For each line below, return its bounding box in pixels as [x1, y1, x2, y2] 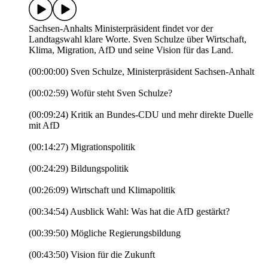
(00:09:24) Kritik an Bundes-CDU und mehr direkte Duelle [29, 109, 253, 120]
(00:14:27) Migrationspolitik [29, 142, 135, 153]
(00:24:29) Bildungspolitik [29, 163, 129, 174]
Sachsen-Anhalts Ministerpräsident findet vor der [29, 23, 213, 34]
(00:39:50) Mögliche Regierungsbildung [29, 228, 181, 239]
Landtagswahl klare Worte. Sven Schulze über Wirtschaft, [29, 34, 246, 45]
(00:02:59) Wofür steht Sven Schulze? [29, 88, 172, 99]
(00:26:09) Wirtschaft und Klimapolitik [29, 185, 175, 196]
